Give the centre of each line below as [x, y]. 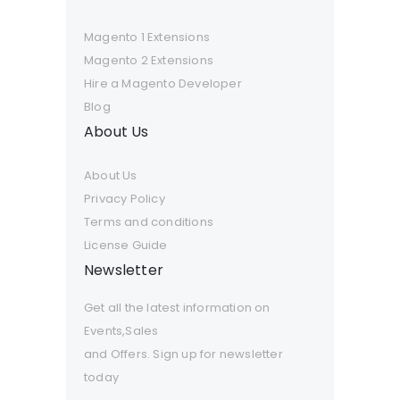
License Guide [126, 246]
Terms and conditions [149, 222]
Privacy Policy [125, 199]
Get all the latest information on [177, 308]
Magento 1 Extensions [147, 37]
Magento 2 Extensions [149, 61]
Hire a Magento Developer [163, 84]
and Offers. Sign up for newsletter [183, 354]
